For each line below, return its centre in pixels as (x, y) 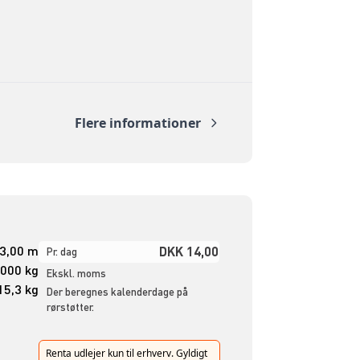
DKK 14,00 (188, 251)
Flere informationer (137, 123)
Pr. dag (61, 251)
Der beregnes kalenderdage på (117, 291)
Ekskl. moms (76, 273)
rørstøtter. (70, 307)
